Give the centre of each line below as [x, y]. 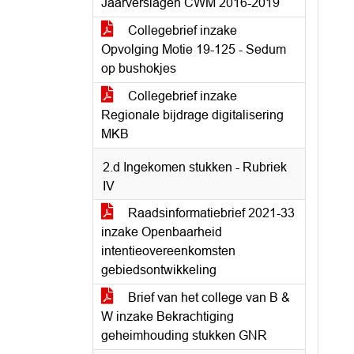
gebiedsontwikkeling [159, 270]
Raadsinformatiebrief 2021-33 [210, 213]
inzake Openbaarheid [162, 232]
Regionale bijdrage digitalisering [192, 115]
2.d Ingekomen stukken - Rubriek [195, 167]
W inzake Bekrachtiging [168, 316]
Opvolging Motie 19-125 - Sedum [194, 49]
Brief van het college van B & [207, 298]
